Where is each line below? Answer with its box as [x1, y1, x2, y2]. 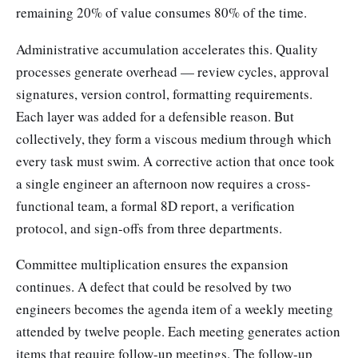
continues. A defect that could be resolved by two [16, 277, 292, 296]
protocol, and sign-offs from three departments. [16, 218, 282, 237]
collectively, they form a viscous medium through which [16, 129, 332, 148]
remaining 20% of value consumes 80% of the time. [16, 2, 307, 22]
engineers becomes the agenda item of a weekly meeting [16, 300, 333, 319]
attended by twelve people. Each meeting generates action [16, 322, 340, 341]
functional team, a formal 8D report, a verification [16, 196, 295, 215]
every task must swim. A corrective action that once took [16, 151, 335, 170]
